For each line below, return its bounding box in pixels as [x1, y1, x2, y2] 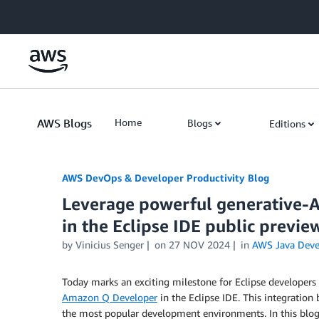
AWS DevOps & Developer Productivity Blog [62, 172, 269, 184]
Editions [269, 117, 305, 130]
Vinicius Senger [75, 239, 144, 251]
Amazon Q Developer [62, 291, 157, 303]
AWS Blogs [37, 116, 92, 130]
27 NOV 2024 [168, 239, 230, 251]
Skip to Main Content [6, 8, 101, 20]
